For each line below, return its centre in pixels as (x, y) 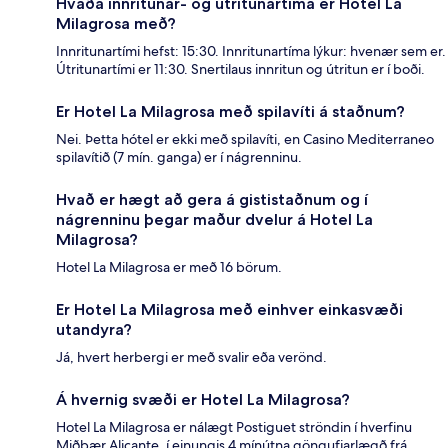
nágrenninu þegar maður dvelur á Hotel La (214, 220)
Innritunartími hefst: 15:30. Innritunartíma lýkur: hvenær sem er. (251, 51)
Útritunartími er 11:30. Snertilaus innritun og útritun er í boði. (240, 69)
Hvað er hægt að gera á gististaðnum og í (212, 200)
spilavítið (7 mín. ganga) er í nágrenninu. (179, 157)
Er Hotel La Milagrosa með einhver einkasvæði (229, 310)
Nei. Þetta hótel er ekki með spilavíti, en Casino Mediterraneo (245, 139)
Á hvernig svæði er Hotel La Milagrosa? (203, 400)
